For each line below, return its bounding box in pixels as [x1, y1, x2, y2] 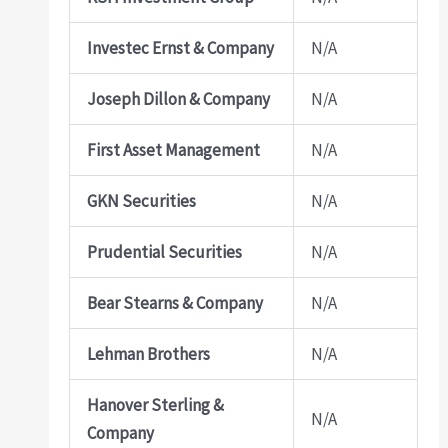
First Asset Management [87, 138, 261, 161]
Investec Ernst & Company [87, 36, 275, 59]
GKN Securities [87, 189, 197, 212]
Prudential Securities [87, 240, 243, 263]
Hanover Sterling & [87, 393, 225, 416]
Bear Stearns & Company [87, 291, 264, 314]
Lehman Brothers [87, 342, 211, 365]
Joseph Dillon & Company [87, 87, 271, 110]
